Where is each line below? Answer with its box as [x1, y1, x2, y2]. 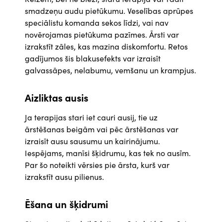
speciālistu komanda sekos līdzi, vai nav [25, 17, 168, 28]
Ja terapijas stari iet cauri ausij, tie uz [25, 111, 158, 123]
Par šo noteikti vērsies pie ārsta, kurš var [25, 159, 169, 170]
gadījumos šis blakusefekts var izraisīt [25, 53, 161, 64]
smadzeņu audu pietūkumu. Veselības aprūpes [25, 5, 193, 16]
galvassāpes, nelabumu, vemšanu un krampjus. [25, 64, 196, 76]
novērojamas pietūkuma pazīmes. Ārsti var [25, 29, 179, 40]
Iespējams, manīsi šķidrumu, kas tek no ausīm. [25, 147, 191, 159]
